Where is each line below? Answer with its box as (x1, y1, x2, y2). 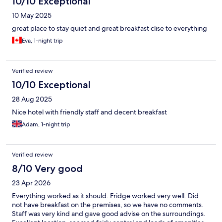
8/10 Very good (12, 163, 83, 175)
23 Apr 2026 (12, 178, 51, 188)
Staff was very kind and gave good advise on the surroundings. (12, 209, 206, 219)
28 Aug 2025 (12, 95, 52, 104)
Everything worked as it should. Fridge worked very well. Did (12, 191, 199, 201)
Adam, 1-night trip (22, 120, 70, 129)
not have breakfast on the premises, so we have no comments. (12, 200, 204, 210)
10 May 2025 (12, 11, 52, 20)
